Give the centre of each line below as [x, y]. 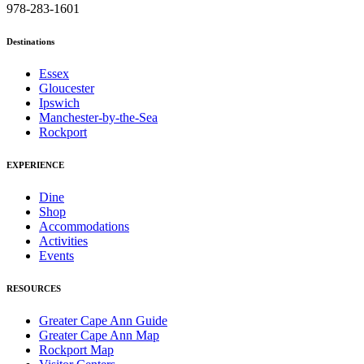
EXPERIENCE [35, 165]
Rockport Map [76, 350]
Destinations [30, 42]
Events [56, 256]
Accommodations [84, 227]
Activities [63, 241]
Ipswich [59, 103]
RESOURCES [34, 289]
